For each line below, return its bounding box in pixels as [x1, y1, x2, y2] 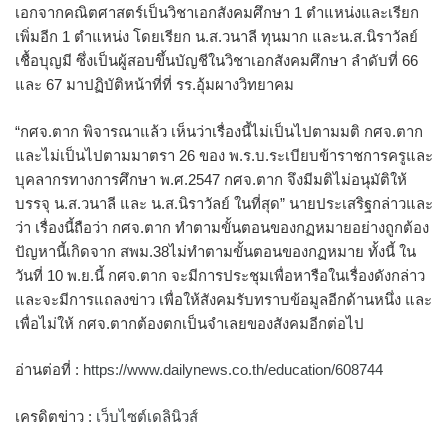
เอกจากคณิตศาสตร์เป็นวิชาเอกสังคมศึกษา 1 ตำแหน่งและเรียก [15, 4, 419, 21]
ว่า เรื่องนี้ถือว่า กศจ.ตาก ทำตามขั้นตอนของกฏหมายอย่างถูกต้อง [15, 218, 429, 236]
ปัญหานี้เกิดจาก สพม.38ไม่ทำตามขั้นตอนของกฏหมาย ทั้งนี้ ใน [15, 242, 416, 260]
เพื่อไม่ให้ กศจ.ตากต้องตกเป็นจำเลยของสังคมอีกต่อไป [15, 314, 364, 332]
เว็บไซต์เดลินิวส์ [96, 407, 198, 425]
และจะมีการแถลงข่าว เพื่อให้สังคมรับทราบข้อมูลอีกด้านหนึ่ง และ [15, 290, 432, 308]
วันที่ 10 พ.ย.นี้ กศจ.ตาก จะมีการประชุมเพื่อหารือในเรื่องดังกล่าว [15, 266, 425, 284]
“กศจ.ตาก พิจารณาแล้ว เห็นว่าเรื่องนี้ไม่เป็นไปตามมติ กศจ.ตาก [15, 122, 423, 140]
